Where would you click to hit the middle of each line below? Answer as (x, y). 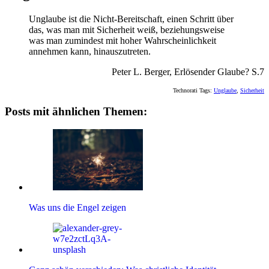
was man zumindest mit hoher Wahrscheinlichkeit (122, 40)
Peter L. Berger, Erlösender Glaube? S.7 (188, 71)
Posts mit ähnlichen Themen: (76, 111)
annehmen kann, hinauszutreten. (90, 51)
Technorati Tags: (193, 90)
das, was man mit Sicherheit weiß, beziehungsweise (127, 29)
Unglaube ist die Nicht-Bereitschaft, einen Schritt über (131, 19)
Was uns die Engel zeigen (77, 208)
